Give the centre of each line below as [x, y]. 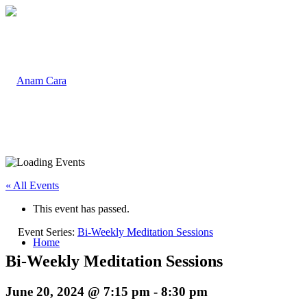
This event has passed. [81, 209]
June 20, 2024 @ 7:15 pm [78, 291]
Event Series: [48, 232]
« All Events [32, 185]
